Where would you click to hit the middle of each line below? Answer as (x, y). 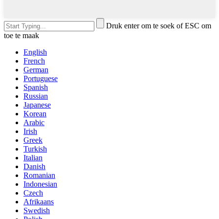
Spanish (36, 87)
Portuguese (41, 78)
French (34, 61)
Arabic (34, 122)
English (35, 52)
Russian (36, 96)
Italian (33, 157)
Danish (34, 166)
